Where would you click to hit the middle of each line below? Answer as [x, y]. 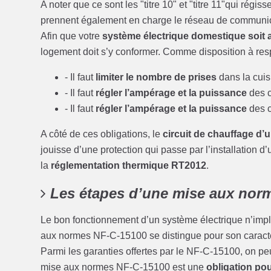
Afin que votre [72, 36]
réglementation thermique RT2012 [129, 165]
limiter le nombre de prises [156, 77]
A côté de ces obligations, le [102, 134]
